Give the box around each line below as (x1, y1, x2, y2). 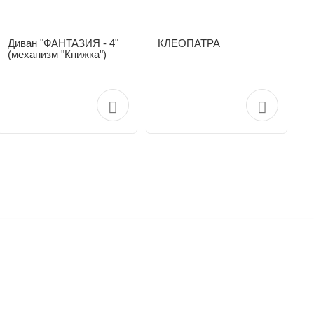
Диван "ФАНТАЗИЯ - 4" (8, 36, 119, 49)
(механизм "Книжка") (8, 48, 107, 60)
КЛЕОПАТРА (157, 36, 220, 49)
